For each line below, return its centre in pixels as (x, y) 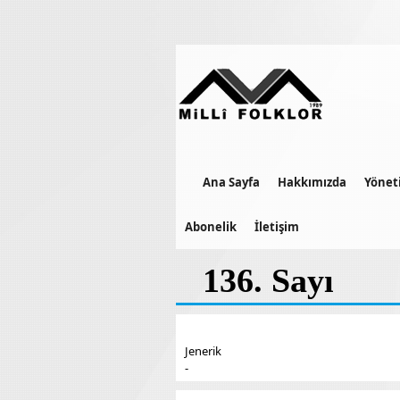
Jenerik (203, 351)
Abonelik (211, 227)
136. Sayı (268, 280)
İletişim (277, 227)
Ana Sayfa (231, 182)
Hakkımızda (312, 182)
